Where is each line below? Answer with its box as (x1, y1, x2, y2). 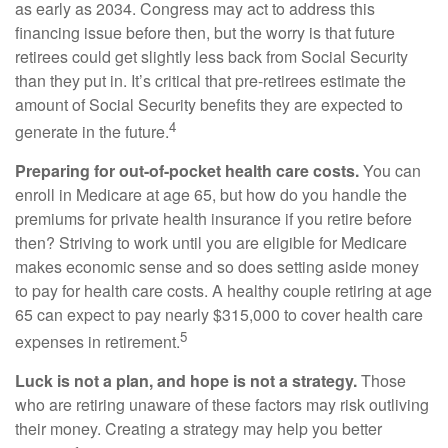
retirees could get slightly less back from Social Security (15, 44, 408, 68)
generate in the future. (15, 119, 169, 143)
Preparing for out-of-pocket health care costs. (15, 158, 359, 182)
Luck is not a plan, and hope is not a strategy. (15, 369, 357, 393)
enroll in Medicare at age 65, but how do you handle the (15, 182, 407, 206)
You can (359, 158, 421, 182)
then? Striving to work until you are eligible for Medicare (15, 230, 407, 254)
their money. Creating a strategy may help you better (15, 417, 382, 441)
